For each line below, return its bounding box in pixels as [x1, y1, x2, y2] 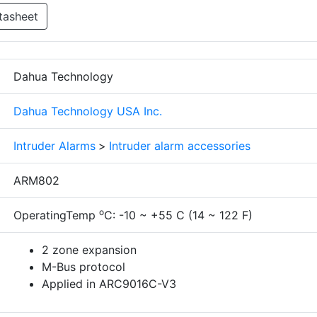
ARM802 [13, 173, 59, 188]
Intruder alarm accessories [109, 139, 250, 154]
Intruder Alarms [13, 139, 96, 154]
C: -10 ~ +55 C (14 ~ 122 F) [104, 208, 253, 223]
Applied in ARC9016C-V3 [42, 277, 176, 292]
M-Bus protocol [42, 260, 125, 275]
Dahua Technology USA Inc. [13, 104, 162, 119]
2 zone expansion [42, 243, 137, 258]
